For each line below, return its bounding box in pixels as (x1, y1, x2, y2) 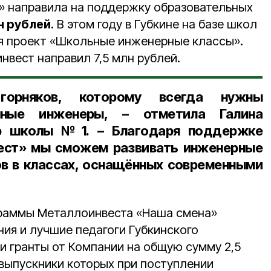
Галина (205, 106, 263, 122)
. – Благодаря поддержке (86, 123, 263, 139)
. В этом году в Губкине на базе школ (51, 17, 257, 31)
